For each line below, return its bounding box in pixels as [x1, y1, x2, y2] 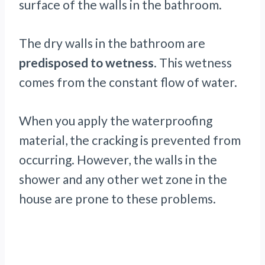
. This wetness [154, 55, 232, 70]
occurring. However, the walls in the [19, 152, 217, 167]
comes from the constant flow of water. [19, 75, 237, 90]
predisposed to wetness [19, 55, 154, 70]
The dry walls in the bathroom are [19, 35, 205, 51]
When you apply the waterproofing [19, 113, 212, 128]
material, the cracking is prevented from [19, 132, 241, 148]
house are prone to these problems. [19, 191, 216, 206]
